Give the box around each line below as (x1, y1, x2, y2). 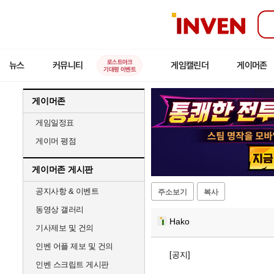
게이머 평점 (35, 136, 76, 146)
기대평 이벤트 (103, 65, 136, 73)
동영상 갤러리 (35, 205, 84, 214)
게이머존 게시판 (32, 165, 93, 174)
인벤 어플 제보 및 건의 (35, 242, 113, 251)
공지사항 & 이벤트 (35, 187, 98, 196)
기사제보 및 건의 (35, 223, 94, 232)
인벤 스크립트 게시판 (35, 260, 109, 269)
